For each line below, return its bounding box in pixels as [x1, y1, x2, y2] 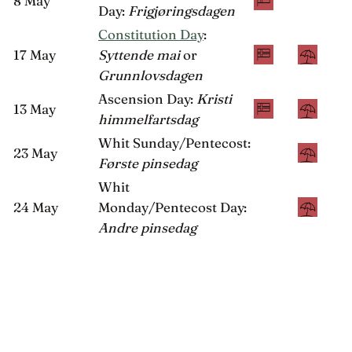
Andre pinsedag [98, 218, 196, 236]
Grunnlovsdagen [98, 66, 203, 83]
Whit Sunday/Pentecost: [98, 134, 251, 151]
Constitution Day [98, 25, 203, 42]
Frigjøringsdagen [128, 2, 235, 19]
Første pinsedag [98, 154, 197, 171]
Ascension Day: [98, 90, 196, 107]
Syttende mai [98, 46, 180, 63]
